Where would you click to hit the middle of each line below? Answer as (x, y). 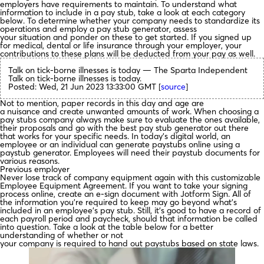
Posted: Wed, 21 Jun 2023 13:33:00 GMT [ (85, 86)
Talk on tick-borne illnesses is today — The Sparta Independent (128, 70)
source (173, 86)
